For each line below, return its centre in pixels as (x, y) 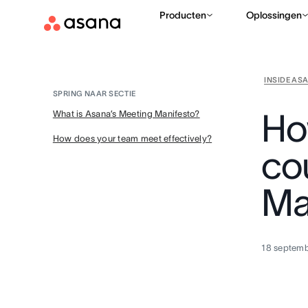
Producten (183, 15)
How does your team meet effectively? (132, 139)
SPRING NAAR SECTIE (94, 93)
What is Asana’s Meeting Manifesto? (126, 114)
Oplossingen (274, 15)
